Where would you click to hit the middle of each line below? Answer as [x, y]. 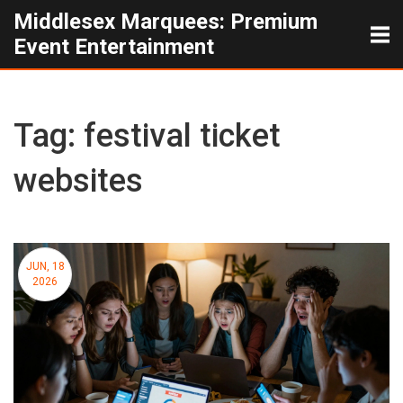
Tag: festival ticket [147, 136]
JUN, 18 [45, 266]
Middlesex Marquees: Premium [166, 22]
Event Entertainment [114, 47]
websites [78, 181]
